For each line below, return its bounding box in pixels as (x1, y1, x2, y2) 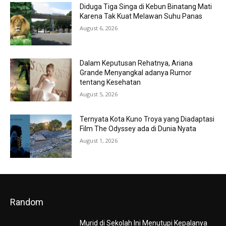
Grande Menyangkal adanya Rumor (80, 68, 192, 77)
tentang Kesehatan (80, 78, 141, 86)
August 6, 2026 (80, 24, 118, 32)
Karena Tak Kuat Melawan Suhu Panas (80, 12, 203, 20)
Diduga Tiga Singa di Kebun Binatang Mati (80, 2, 212, 11)
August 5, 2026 (80, 90, 118, 98)
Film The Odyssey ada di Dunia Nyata (80, 125, 197, 133)
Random (10, 196, 43, 207)
